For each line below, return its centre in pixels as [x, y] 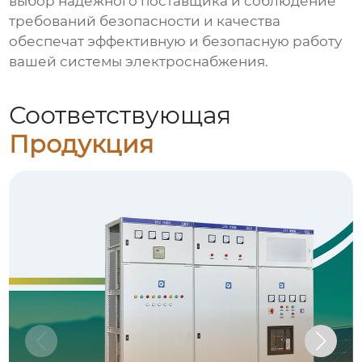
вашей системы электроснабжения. [139, 62]
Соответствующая [120, 116]
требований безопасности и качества [145, 21]
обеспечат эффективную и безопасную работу [176, 42]
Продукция [82, 145]
